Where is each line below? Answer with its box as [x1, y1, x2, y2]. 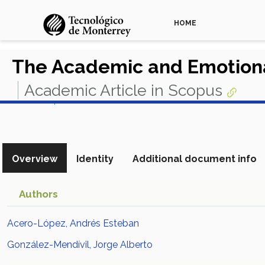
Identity [76, 153, 114, 164]
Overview [12, 153, 57, 164]
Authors [19, 188, 58, 200]
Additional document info [132, 153, 257, 164]
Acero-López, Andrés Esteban [7, 218, 139, 229]
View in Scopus [9, 95, 68, 105]
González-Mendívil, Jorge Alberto [7, 239, 153, 250]
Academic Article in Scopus [24, 81, 222, 99]
